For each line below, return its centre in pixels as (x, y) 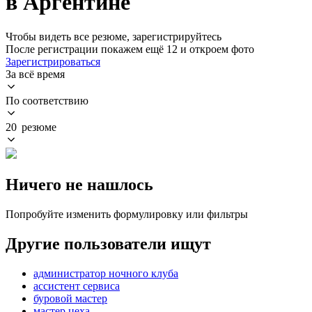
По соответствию (47, 100)
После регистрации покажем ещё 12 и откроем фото (130, 49)
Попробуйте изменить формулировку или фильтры (127, 214)
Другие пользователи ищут (108, 243)
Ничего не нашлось (79, 184)
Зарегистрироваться (53, 61)
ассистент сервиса (77, 286)
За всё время (35, 74)
